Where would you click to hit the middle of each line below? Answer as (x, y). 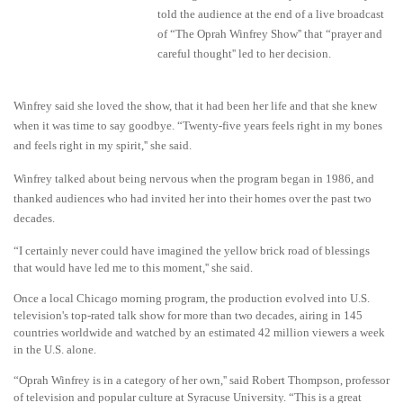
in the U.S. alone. (55, 349)
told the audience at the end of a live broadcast (271, 14)
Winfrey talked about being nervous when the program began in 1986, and (194, 179)
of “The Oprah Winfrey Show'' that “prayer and (270, 34)
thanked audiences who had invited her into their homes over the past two (193, 198)
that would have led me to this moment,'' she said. (133, 268)
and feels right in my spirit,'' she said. (103, 145)
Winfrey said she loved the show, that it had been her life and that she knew (195, 106)
